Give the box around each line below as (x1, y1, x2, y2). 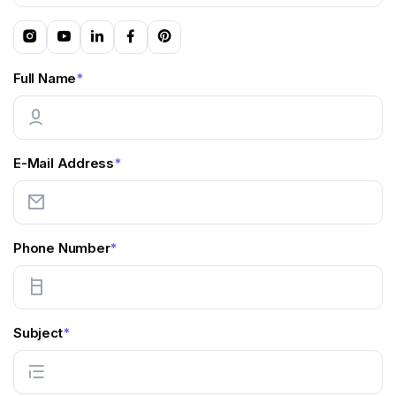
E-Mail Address (13, 155, 115, 171)
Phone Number (13, 240, 110, 256)
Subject (13, 324, 63, 341)
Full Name (13, 70, 77, 87)
